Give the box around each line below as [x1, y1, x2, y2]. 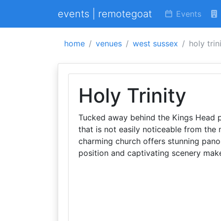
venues [96, 38, 122, 48]
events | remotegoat [58, 8, 152, 20]
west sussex [133, 38, 178, 48]
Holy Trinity [78, 83, 186, 108]
